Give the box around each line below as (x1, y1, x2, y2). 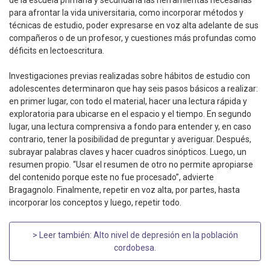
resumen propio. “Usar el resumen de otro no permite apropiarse (9, 160, 253, 170)
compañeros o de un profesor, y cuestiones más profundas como (9, 33, 256, 43)
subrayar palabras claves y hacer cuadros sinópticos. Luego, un (9, 147, 246, 157)
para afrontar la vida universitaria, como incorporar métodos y (9, 8, 243, 18)
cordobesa (114, 242, 154, 253)
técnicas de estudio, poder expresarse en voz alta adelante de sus (9, 20, 259, 31)
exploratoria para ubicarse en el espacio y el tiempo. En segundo (9, 109, 251, 119)
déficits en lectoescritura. (9, 46, 104, 56)
